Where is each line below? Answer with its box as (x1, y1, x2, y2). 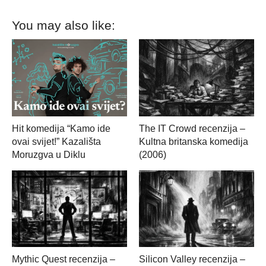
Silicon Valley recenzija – (139, 254, 245, 265)
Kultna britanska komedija (139, 136, 248, 147)
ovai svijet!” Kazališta (12, 136, 101, 147)
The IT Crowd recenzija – (139, 123, 245, 134)
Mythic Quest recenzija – (12, 254, 115, 265)
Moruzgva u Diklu (12, 149, 85, 160)
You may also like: (12, 18, 115, 33)
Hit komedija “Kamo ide (12, 123, 110, 134)
